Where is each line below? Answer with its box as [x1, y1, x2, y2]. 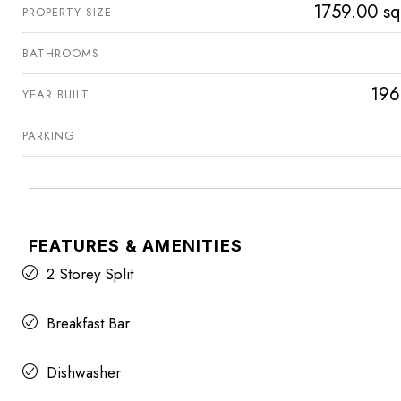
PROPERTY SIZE [22, 3, 112, 21]
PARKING [22, 126, 75, 144]
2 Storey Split [47, 262, 133, 285]
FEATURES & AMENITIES [29, 235, 243, 255]
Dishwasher [47, 361, 121, 383]
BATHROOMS [22, 44, 99, 62]
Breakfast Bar [47, 311, 130, 334]
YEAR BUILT [22, 85, 90, 103]
